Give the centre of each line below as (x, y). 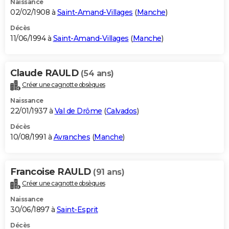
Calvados (121, 111)
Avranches (72, 137)
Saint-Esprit (77, 209)
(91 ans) (109, 172)
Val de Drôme (78, 111)
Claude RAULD (45, 73)
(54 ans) (97, 73)
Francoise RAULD (52, 171)
